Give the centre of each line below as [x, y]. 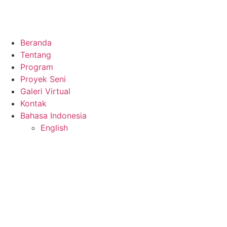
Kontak [33, 103]
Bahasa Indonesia [53, 116]
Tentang [36, 55]
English [54, 128]
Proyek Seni [43, 79]
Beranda [36, 43]
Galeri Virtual [45, 91]
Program [37, 67]
